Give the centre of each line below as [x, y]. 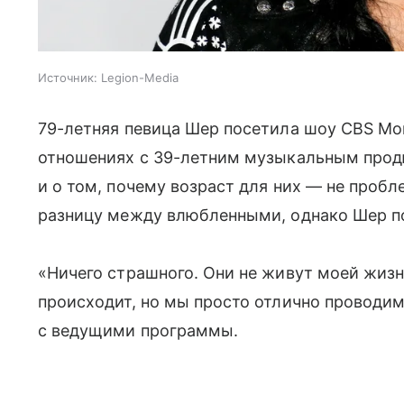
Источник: [68, 77]
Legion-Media [140, 77]
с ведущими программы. [138, 330]
